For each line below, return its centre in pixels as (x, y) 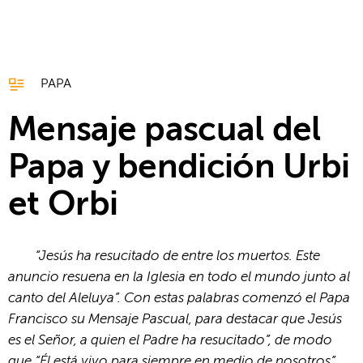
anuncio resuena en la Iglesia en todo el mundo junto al (179, 276)
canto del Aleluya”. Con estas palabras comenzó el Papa (179, 297)
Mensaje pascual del (164, 131)
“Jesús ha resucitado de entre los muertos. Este (178, 255)
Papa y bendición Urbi (179, 169)
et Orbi (63, 206)
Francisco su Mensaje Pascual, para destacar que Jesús (175, 318)
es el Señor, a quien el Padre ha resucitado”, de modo (170, 340)
